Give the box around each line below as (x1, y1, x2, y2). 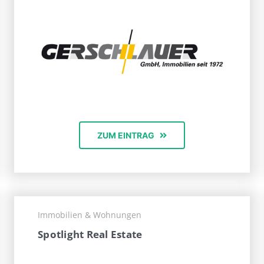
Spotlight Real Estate (38, 227, 143, 242)
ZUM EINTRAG (97, 130, 154, 141)
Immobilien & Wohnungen (38, 209, 141, 221)
